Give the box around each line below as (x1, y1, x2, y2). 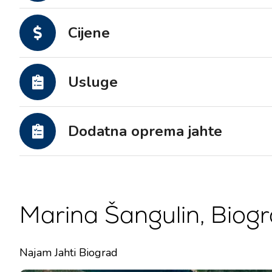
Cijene (68, 23, 110, 42)
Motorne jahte (152, 3, 212, 17)
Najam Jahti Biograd (19, 245, 118, 260)
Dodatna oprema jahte (68, 121, 222, 141)
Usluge (68, 72, 118, 92)
